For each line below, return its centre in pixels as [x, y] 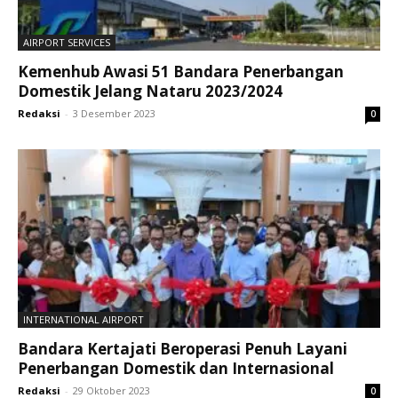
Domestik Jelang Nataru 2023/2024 [150, 91]
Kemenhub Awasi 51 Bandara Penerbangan [181, 71]
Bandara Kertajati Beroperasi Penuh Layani [183, 349]
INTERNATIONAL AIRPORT [84, 320]
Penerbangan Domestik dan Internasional [176, 369]
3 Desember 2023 [114, 113]
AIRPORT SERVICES [67, 42]
